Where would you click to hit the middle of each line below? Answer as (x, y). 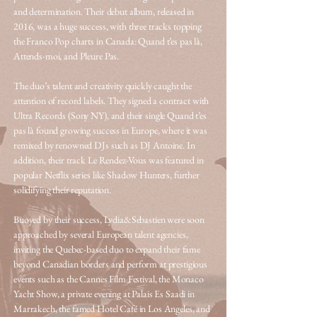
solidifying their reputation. (62, 190)
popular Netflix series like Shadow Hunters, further (106, 175)
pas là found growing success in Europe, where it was (110, 130)
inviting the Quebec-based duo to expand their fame (107, 249)
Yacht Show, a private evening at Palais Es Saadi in (104, 294)
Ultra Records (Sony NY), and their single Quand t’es (110, 115)
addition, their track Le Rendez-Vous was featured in (109, 160)
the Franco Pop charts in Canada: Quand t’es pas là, (108, 41)
